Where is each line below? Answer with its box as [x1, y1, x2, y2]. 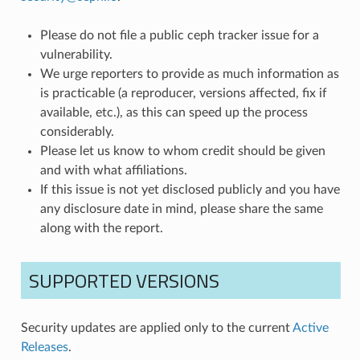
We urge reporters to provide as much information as [39, 67, 339, 80]
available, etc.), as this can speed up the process [39, 105, 308, 119]
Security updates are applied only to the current [20, 321, 292, 334]
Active [292, 321, 329, 334]
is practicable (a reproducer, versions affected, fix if [39, 86, 327, 100]
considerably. [39, 125, 114, 138]
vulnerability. [39, 47, 112, 61]
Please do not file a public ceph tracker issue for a [39, 28, 319, 42]
